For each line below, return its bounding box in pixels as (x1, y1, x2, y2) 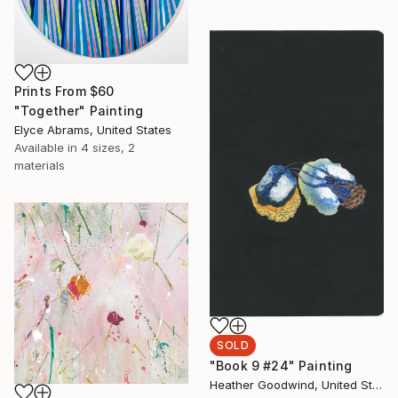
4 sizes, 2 (81, 139, 135, 155)
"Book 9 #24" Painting (210, 358, 353, 374)
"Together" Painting (14, 102, 144, 118)
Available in (14, 139, 81, 155)
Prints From (14, 83, 90, 99)
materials (14, 157, 65, 172)
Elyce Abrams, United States (14, 122, 171, 137)
